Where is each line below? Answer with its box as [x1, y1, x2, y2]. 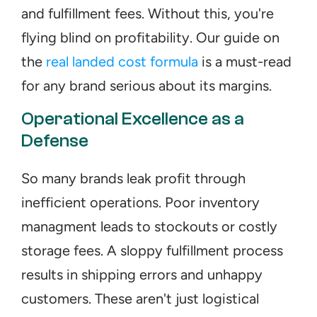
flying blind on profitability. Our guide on [21, 29, 279, 46]
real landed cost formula [46, 53, 198, 70]
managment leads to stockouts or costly [21, 218, 277, 235]
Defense [21, 130, 88, 151]
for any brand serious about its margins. [21, 77, 272, 94]
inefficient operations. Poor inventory [21, 194, 260, 211]
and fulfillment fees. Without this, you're [21, 5, 274, 22]
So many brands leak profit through [21, 170, 246, 187]
